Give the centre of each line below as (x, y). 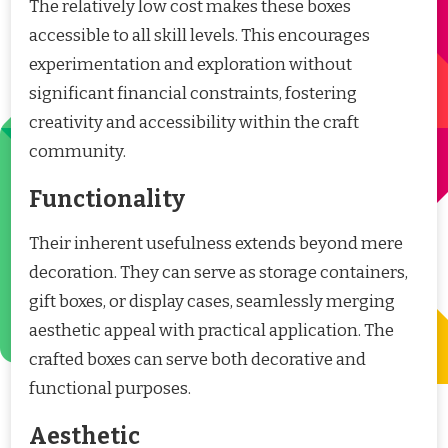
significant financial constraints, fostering (193, 94)
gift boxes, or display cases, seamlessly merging (212, 301)
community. (77, 152)
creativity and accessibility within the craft (194, 123)
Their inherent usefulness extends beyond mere (216, 243)
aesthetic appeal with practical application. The (211, 330)
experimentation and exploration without (190, 65)
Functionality (107, 200)
